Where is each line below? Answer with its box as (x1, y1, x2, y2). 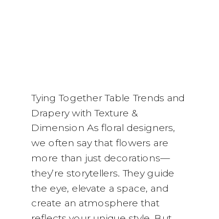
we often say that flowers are (31, 136, 169, 150)
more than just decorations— (31, 152, 170, 164)
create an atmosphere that (31, 197, 160, 210)
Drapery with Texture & (31, 107, 138, 119)
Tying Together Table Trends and (31, 91, 185, 104)
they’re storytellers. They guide (31, 167, 175, 179)
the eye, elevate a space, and (31, 182, 169, 195)
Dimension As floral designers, (31, 122, 175, 134)
